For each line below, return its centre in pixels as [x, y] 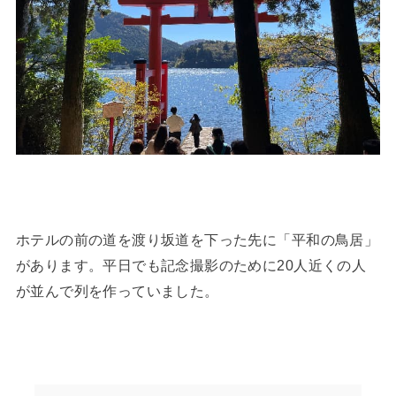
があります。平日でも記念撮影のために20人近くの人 [191, 265]
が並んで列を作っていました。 [117, 290]
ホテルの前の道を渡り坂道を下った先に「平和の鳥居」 [197, 239]
